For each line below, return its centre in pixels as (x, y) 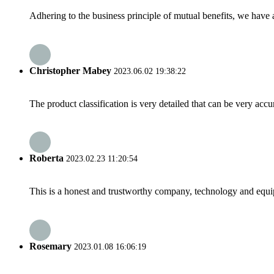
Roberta (46, 158)
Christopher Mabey (72, 70)
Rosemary (50, 246)
